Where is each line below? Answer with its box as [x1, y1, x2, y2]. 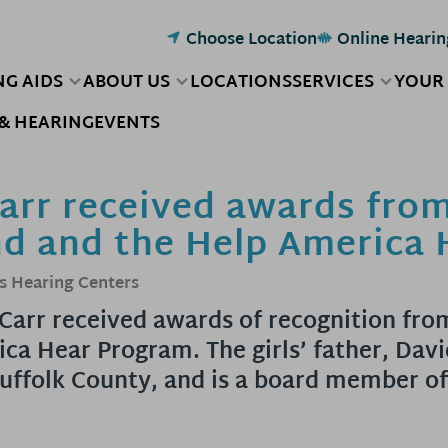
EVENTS [94, 108, 160, 139]
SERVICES [292, 67, 374, 98]
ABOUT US [83, 67, 170, 98]
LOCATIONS [190, 67, 292, 98]
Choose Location [186, 26, 317, 55]
